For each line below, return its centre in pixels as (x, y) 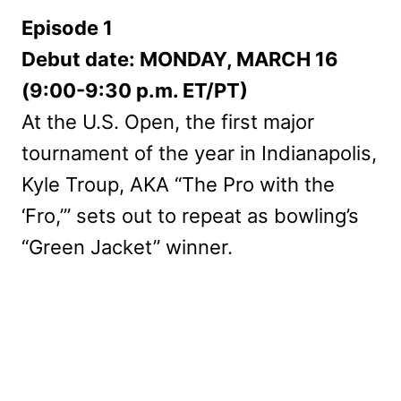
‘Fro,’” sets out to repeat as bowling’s (190, 215)
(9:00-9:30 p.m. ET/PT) (135, 90)
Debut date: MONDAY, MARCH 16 (180, 59)
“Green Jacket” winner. (127, 247)
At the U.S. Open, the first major (168, 121)
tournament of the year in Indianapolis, (199, 153)
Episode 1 (67, 27)
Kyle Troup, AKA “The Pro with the (178, 184)
